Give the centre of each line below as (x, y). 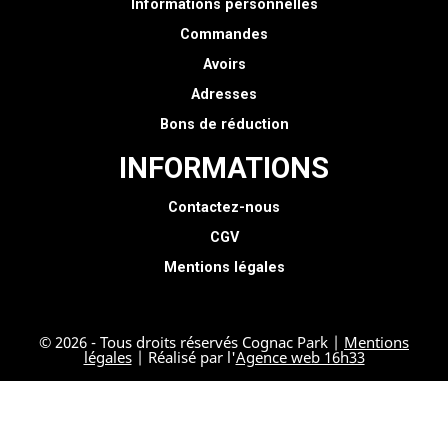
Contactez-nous (224, 207)
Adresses (224, 94)
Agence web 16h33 (300, 357)
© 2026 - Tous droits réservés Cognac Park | (191, 342)
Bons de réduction (224, 124)
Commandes (224, 34)
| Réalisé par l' (183, 357)
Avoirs (224, 64)
